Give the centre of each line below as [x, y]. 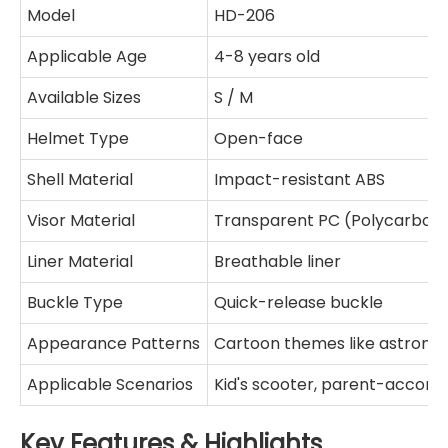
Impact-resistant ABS [300, 180]
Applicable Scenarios [110, 385]
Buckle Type [75, 303]
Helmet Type [78, 139]
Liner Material [80, 262]
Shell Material [80, 180]
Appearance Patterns [114, 344]
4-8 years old [267, 57]
